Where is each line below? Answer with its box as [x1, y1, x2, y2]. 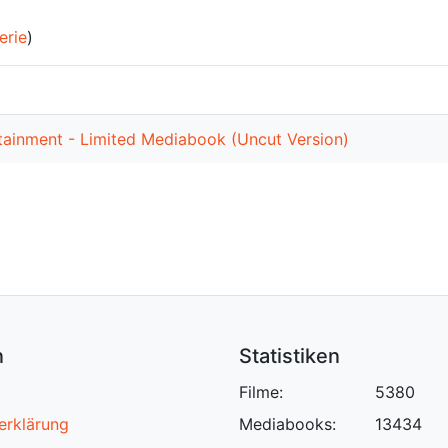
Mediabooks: [239, 414, 336, 434]
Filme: [239, 382, 283, 402]
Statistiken [239, 344, 340, 368]
